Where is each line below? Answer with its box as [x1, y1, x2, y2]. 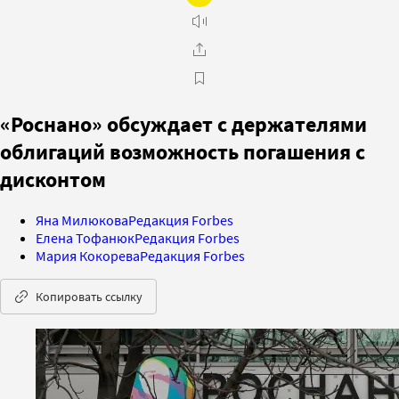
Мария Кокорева [36, 246, 140, 265]
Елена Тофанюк [36, 228, 134, 247]
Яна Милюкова [36, 210, 128, 229]
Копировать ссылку [36, 288, 142, 305]
